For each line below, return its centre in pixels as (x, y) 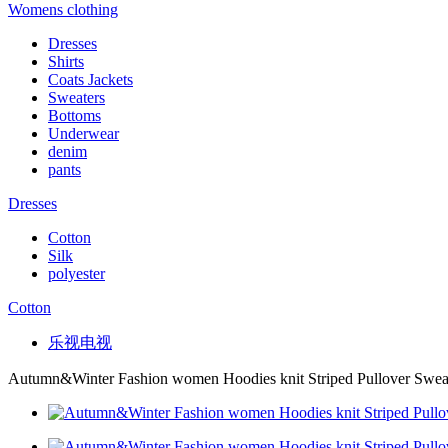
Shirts (66, 61)
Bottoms (74, 115)
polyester (76, 273)
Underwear (83, 133)
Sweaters (76, 97)
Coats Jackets (90, 79)
